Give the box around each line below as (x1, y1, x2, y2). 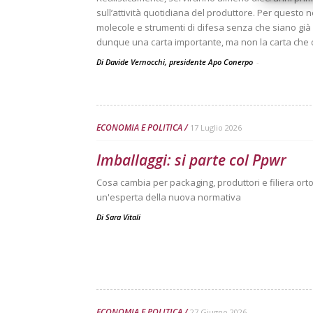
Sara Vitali (105, 212, 140, 222)
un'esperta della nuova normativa (96, 191, 241, 203)
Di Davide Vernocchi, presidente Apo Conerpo (96, 57, 255, 67)
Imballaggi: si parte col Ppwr (96, 150, 286, 170)
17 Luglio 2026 (190, 122, 242, 133)
